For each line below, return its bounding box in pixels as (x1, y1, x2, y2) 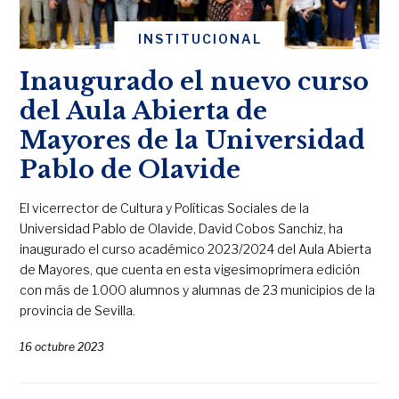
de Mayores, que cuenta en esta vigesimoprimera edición (20, 261, 361, 277)
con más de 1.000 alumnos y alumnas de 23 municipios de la (20, 281, 376, 297)
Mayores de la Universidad (20, 125, 366, 155)
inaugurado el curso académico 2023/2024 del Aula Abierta (20, 240, 372, 256)
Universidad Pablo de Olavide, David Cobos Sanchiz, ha (20, 220, 344, 236)
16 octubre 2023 (20, 339, 105, 354)
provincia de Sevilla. (20, 302, 136, 318)
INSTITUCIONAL (137, 30, 262, 46)
